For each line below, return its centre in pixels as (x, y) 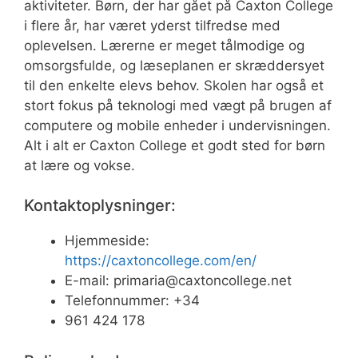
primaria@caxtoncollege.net (203, 281)
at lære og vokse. (80, 165)
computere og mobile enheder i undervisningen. (177, 125)
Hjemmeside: (107, 241)
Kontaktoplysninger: (100, 206)
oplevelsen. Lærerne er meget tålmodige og (164, 45)
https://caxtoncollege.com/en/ (161, 261)
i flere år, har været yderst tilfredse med (152, 25)
